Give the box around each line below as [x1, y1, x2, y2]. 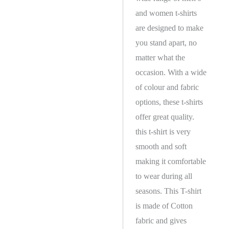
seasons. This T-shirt [135, 186, 201, 195]
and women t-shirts [135, 8, 197, 17]
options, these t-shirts [135, 97, 203, 106]
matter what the [135, 53, 185, 62]
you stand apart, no [135, 38, 197, 47]
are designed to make [135, 23, 203, 32]
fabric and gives [135, 216, 187, 225]
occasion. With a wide [135, 67, 207, 77]
